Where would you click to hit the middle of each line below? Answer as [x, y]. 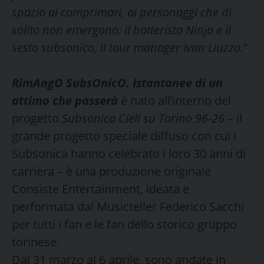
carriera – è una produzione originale [111, 171]
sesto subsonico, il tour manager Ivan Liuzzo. [128, 47]
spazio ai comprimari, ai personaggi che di [122, 12]
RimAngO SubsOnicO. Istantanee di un [117, 82]
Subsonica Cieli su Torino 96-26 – [148, 118]
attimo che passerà [65, 100]
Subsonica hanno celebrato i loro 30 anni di [129, 153]
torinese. [36, 242]
